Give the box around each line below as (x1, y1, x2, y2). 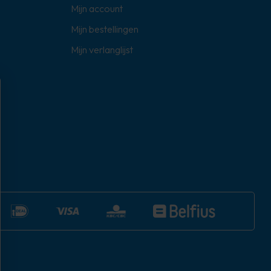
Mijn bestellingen (70, 23, 139, 36)
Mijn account (70, 2, 123, 15)
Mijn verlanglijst (70, 44, 133, 56)
